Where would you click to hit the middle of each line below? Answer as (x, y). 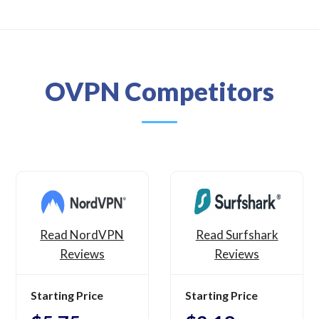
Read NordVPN (82, 235)
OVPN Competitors (159, 91)
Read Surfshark (237, 235)
